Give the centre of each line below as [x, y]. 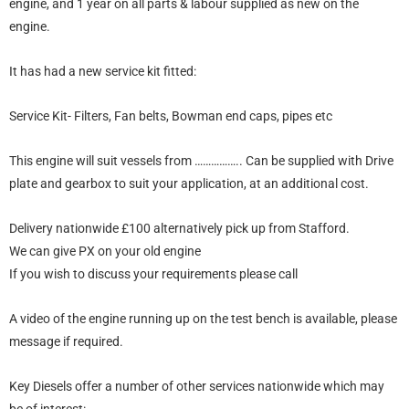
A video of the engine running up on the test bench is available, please [203, 319]
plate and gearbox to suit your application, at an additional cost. [189, 184]
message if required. [66, 342]
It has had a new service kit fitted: [103, 72]
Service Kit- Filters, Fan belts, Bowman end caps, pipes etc [171, 116]
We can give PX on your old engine [105, 252]
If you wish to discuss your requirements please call [153, 274]
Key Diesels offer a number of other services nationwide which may [197, 387]
